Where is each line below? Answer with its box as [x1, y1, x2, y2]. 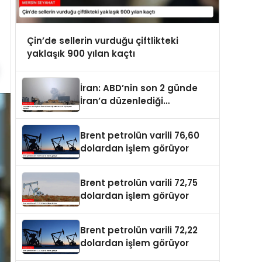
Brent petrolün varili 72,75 [80, 177, 198, 189]
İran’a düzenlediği [80, 95, 163, 108]
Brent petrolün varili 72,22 [80, 224, 198, 237]
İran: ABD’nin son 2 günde [80, 82, 198, 95]
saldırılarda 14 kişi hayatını [80, 108, 204, 120]
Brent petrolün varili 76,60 [80, 129, 199, 142]
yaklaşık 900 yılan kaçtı [26, 47, 135, 60]
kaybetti [80, 120, 120, 133]
